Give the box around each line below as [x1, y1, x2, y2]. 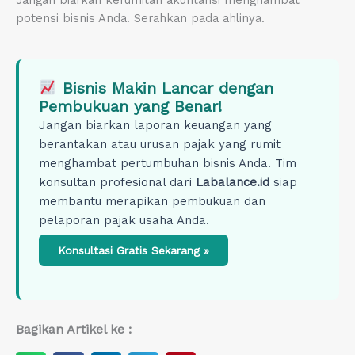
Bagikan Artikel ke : [16, 322, 132, 338]
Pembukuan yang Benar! [39, 96, 222, 116]
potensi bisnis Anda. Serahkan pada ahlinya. [16, 10, 265, 25]
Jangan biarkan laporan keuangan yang [39, 117, 272, 132]
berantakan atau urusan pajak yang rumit [39, 136, 281, 151]
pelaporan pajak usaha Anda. [39, 212, 209, 227]
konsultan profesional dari [39, 174, 196, 189]
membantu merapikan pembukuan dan [39, 193, 265, 208]
